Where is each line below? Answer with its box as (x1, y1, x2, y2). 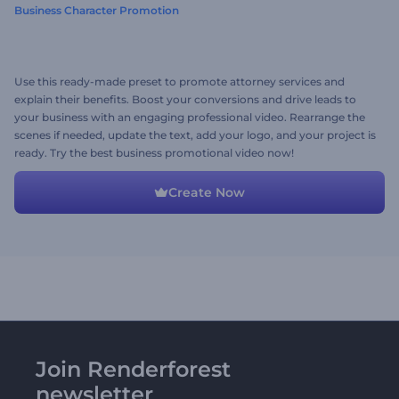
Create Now (168, 184, 245, 200)
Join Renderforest (36, 356, 231, 382)
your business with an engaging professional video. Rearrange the (14, 110, 365, 124)
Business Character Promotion (14, 4, 179, 17)
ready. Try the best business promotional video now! (14, 146, 294, 159)
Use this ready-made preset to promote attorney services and (14, 75, 345, 88)
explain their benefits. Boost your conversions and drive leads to (14, 93, 356, 106)
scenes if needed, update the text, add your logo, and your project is (14, 128, 376, 142)
